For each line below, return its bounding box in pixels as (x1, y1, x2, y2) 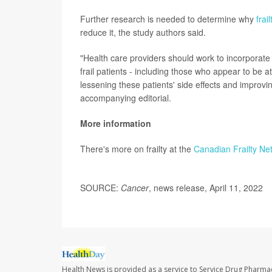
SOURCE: (80, 181, 121, 194)
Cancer (121, 181, 149, 194)
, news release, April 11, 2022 (149, 181, 263, 194)
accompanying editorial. (80, 91, 171, 104)
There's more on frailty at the (80, 142, 194, 155)
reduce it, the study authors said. (80, 25, 206, 38)
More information (80, 117, 151, 129)
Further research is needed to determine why (80, 12, 256, 25)
